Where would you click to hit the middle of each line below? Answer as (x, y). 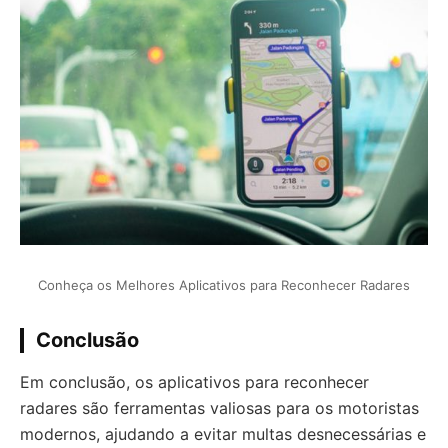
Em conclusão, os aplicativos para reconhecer (194, 382)
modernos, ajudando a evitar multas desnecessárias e (223, 434)
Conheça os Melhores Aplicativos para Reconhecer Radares (224, 285)
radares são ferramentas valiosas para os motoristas (219, 408)
